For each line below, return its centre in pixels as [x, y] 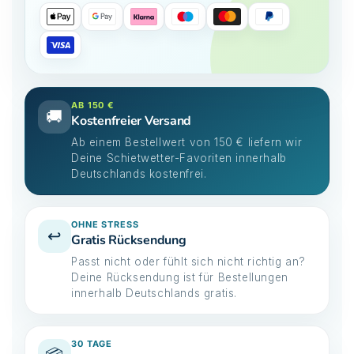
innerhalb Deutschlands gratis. [154, 293]
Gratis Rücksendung [129, 240]
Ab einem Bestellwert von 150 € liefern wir [187, 142]
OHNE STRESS [105, 224]
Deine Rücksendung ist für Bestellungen [180, 277]
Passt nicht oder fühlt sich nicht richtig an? [189, 261]
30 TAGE [92, 343]
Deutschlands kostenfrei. [139, 173]
